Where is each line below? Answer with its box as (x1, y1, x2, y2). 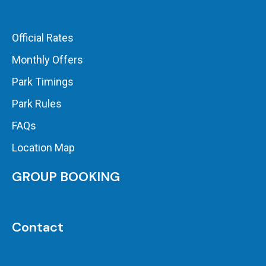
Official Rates (12, 31, 74, 45)
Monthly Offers (12, 53, 83, 66)
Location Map (12, 141, 75, 154)
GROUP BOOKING (12, 168, 120, 186)
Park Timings (12, 75, 74, 88)
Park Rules (12, 97, 62, 110)
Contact (12, 218, 64, 236)
